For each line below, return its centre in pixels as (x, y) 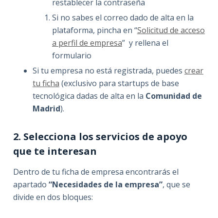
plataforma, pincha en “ (94, 30)
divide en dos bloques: (53, 197)
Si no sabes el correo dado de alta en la (123, 18)
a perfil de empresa (87, 43)
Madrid (46, 108)
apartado (31, 184)
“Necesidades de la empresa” (105, 184)
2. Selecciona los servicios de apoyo (100, 136)
